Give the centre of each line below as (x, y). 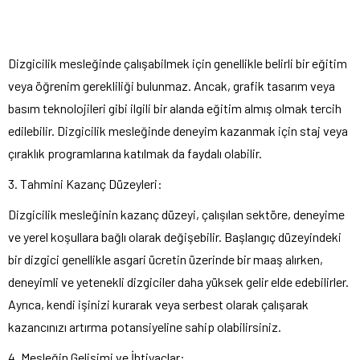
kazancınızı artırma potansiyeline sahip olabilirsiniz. (145, 326)
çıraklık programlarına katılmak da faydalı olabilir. (135, 153)
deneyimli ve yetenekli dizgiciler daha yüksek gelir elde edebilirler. (178, 281)
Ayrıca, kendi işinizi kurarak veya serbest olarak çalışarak (158, 304)
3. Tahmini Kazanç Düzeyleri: (85, 183)
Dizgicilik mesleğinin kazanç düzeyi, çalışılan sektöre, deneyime (176, 214)
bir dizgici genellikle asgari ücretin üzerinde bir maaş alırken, (166, 259)
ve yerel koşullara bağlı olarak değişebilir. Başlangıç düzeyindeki (175, 236)
